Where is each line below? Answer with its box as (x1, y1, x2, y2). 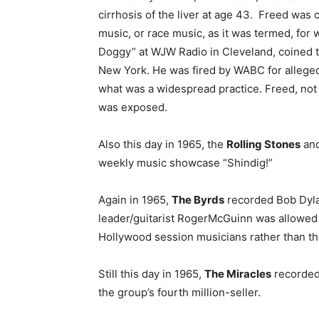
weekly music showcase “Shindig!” (98, 156, 273, 169)
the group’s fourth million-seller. (98, 286, 261, 299)
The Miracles (204, 267, 271, 281)
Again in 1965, (98, 193, 172, 206)
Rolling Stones (226, 137, 300, 151)
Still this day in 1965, (98, 267, 204, 281)
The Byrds (172, 193, 224, 206)
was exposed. (98, 100, 167, 114)
